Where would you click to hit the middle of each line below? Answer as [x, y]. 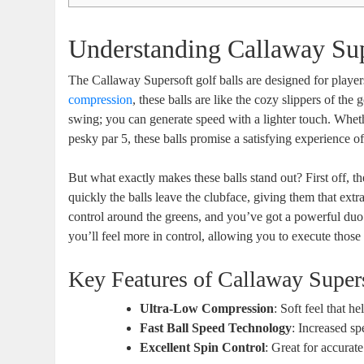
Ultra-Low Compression [207, 308]
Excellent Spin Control [203, 347]
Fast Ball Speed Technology [216, 327]
